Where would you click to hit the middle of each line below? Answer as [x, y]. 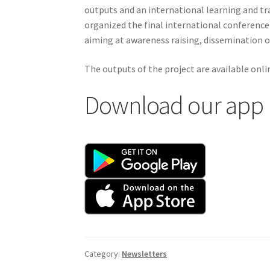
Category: [103, 254]
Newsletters [145, 254]
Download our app [174, 105]
